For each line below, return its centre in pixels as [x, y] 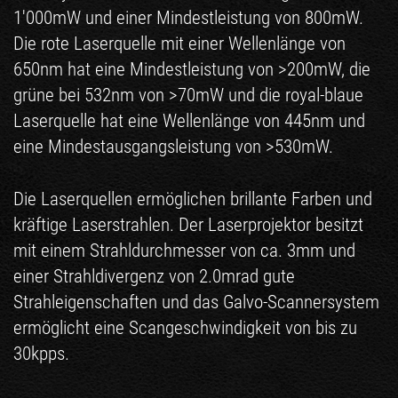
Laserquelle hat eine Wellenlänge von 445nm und [189, 120]
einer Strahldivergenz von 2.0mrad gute [154, 276]
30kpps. [41, 353]
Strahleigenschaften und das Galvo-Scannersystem [196, 302]
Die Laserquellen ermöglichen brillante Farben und [193, 199]
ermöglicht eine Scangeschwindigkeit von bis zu [185, 327]
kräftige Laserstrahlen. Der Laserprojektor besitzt [188, 224]
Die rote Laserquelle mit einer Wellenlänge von [179, 43]
